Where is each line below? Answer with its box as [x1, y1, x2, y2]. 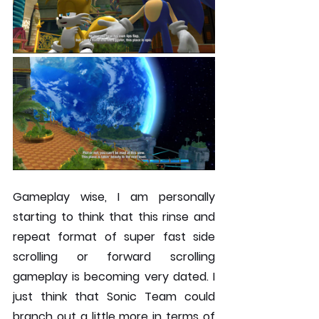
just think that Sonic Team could [13, 288, 215, 305]
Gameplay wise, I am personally [13, 188, 215, 205]
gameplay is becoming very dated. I [13, 268, 215, 285]
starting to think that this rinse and [13, 208, 215, 225]
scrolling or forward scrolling [13, 248, 215, 265]
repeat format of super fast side [13, 228, 215, 245]
